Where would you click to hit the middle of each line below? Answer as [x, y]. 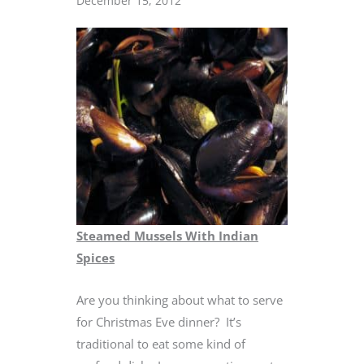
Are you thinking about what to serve [180, 300]
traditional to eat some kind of [161, 344]
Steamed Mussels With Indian [167, 235]
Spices [95, 257]
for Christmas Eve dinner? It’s [159, 322]
